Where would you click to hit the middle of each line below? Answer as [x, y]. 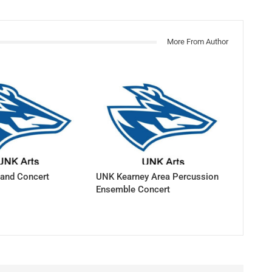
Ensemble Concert [133, 190]
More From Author [197, 42]
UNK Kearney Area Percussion [158, 177]
